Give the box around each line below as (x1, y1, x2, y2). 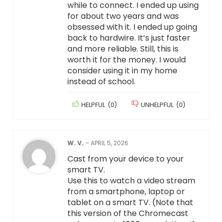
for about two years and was (67, 10, 179, 22)
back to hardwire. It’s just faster (67, 32, 190, 44)
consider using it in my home (67, 65, 177, 77)
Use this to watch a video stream (67, 175, 195, 187)
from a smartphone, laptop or (67, 186, 185, 198)
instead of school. (67, 76, 135, 88)
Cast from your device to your (67, 153, 184, 165)
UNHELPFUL (140, 101, 173, 110)
